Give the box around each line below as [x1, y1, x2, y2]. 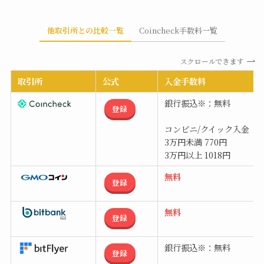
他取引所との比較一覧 [47, 25, 124, 37]
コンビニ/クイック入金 [164, 123, 249, 135]
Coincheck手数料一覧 [138, 25, 217, 37]
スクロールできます [177, 56, 241, 67]
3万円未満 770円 [164, 136, 227, 148]
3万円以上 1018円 [164, 148, 230, 161]
